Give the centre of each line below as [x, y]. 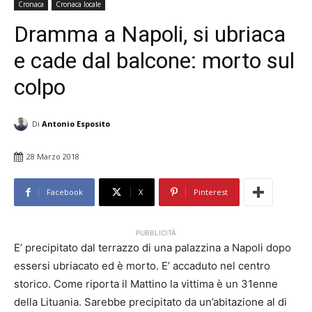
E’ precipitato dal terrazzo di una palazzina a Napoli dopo [153, 248]
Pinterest [211, 192]
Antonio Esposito [76, 124]
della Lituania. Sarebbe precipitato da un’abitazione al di [150, 302]
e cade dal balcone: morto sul [154, 61]
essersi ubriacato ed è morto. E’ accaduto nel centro [142, 266]
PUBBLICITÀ [156, 233]
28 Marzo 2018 [53, 157]
